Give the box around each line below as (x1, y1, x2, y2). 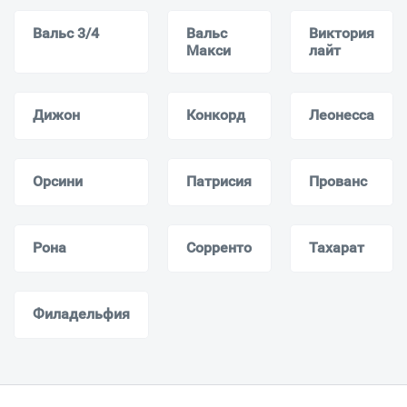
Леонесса (308, 105, 374, 124)
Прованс (308, 172, 367, 190)
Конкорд (186, 105, 245, 124)
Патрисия (186, 172, 252, 190)
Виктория (308, 24, 374, 42)
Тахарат (308, 238, 364, 256)
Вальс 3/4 (33, 24, 99, 42)
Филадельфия (33, 304, 130, 323)
